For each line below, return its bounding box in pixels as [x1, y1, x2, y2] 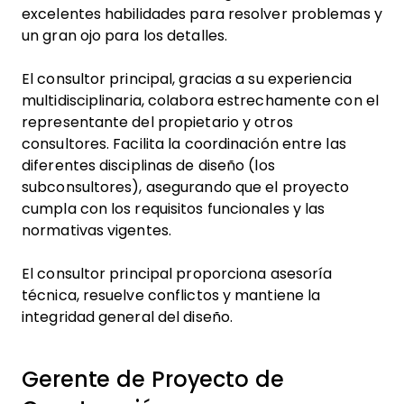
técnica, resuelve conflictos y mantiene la [22, 288, 321, 303]
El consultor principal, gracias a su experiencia [22, 71, 352, 87]
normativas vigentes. [22, 223, 176, 238]
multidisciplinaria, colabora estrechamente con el [22, 93, 379, 108]
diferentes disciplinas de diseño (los [22, 158, 275, 173]
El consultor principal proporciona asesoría [22, 266, 333, 281]
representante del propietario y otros [22, 115, 293, 130]
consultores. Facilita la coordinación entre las [22, 136, 346, 151]
